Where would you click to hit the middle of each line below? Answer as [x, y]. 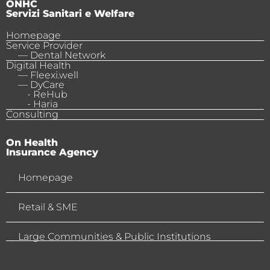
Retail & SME [48, 207]
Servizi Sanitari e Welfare [70, 14]
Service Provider [44, 46]
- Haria [42, 104]
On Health [32, 143]
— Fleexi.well [48, 75]
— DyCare [41, 85]
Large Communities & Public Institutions [115, 237]
